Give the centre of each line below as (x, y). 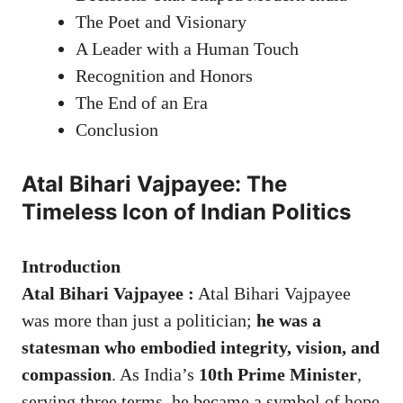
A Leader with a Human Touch (187, 49)
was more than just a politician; (139, 321)
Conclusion (117, 130)
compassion (67, 375)
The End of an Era (142, 103)
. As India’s (155, 375)
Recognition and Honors (164, 76)
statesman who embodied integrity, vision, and (201, 348)
